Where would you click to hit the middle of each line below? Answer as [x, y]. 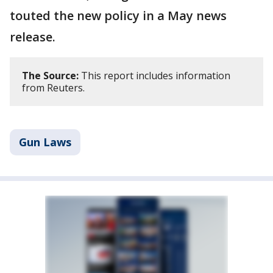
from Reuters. [53, 88]
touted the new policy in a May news [118, 16]
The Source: [50, 76]
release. [34, 37]
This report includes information [154, 76]
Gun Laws [45, 142]
